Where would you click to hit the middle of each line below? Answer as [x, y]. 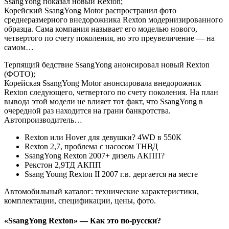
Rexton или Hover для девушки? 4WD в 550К [103, 137]
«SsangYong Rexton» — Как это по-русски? [83, 220]
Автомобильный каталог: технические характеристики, [101, 191]
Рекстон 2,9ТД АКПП [63, 165]
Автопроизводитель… [43, 120]
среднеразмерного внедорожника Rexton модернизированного [113, 19]
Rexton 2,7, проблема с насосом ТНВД [91, 146]
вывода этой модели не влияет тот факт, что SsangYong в [104, 101]
